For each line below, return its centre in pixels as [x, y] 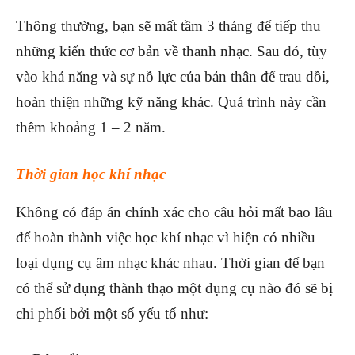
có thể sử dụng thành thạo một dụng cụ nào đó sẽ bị [174, 288]
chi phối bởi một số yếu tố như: [112, 314]
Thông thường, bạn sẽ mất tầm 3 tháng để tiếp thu [168, 26]
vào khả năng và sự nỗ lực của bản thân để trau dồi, [173, 77]
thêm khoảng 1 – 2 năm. [91, 128]
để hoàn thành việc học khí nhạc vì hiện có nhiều [166, 238]
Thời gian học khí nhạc [91, 174]
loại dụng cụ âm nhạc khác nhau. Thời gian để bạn [170, 263]
